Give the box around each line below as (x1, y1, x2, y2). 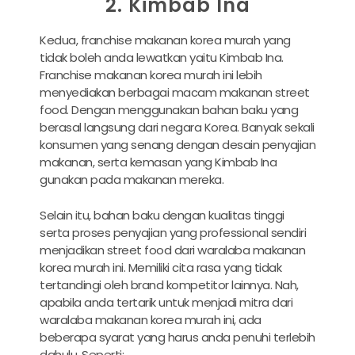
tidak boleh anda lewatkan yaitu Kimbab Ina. (40, 49, 284, 67)
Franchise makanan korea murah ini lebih (40, 67, 262, 84)
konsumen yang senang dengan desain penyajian (40, 136, 315, 154)
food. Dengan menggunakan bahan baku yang (40, 101, 298, 119)
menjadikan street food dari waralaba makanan (40, 241, 305, 258)
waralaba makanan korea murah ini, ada (40, 311, 261, 328)
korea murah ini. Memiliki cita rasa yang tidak (40, 258, 281, 276)
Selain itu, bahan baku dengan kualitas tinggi (40, 206, 284, 223)
